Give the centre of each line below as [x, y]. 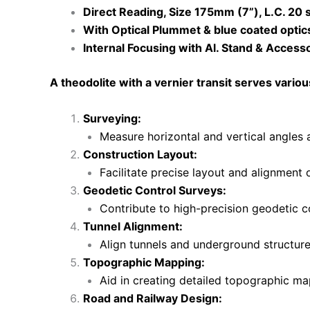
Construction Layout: [140, 154]
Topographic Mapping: [144, 262]
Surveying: [112, 118]
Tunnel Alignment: [133, 226]
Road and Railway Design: [153, 298]
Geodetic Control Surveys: [155, 190]
